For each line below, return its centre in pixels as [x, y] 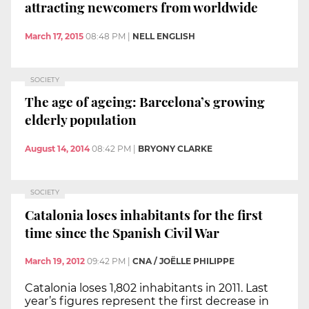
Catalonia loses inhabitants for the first [144, 214]
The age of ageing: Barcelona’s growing [145, 102]
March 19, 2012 [55, 261]
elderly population [81, 120]
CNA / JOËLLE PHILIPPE [183, 261]
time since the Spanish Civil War [122, 232]
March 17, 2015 [54, 36]
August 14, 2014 [57, 148]
